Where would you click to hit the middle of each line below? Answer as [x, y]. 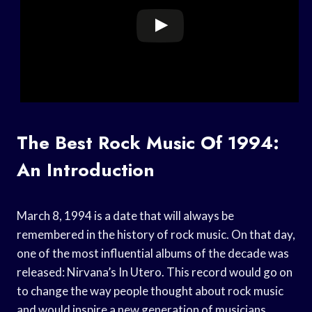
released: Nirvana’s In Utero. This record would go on [155, 272]
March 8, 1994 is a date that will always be [125, 215]
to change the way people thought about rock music [150, 290]
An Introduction [86, 170]
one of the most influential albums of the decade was [153, 253]
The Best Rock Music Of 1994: [148, 142]
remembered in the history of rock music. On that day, [156, 234]
